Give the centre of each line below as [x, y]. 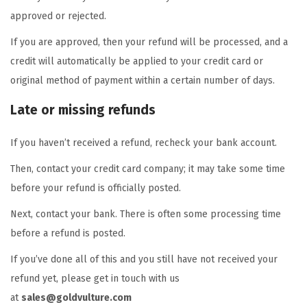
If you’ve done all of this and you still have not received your [144, 259]
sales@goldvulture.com [76, 298]
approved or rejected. [58, 16]
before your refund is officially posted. [96, 188]
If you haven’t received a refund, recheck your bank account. [144, 143]
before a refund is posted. [68, 233]
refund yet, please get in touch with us [95, 279]
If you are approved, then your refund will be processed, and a [149, 42]
